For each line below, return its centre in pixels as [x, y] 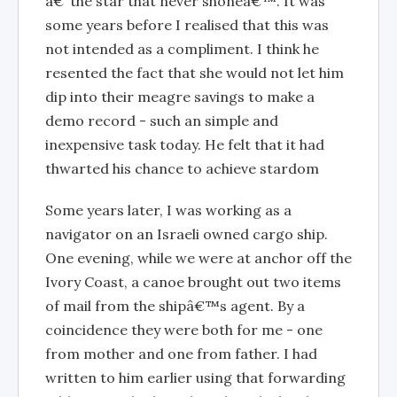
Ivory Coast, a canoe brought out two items [193, 282]
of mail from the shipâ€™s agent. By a [175, 306]
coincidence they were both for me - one [184, 330]
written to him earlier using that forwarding [195, 378]
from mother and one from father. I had [181, 354]
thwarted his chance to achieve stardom [182, 168]
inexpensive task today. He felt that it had [185, 144]
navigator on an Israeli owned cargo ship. [187, 234]
